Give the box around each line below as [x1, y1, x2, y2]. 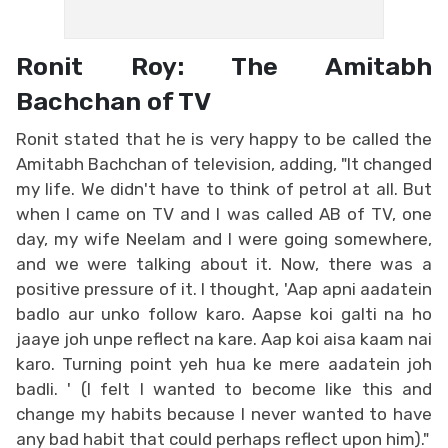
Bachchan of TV [16, 85, 211, 116]
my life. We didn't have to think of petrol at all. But [16, 178, 432, 199]
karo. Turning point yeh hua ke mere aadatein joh [16, 353, 432, 374]
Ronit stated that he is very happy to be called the [16, 128, 432, 149]
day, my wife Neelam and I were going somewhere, [16, 228, 432, 249]
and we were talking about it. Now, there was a [16, 253, 432, 274]
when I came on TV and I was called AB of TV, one [16, 203, 432, 224]
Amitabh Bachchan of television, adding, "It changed [16, 153, 432, 174]
